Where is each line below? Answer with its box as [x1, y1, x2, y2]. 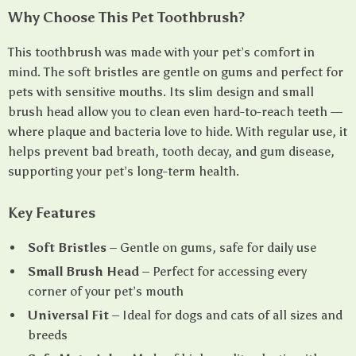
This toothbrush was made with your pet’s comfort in [8, 44, 315, 60]
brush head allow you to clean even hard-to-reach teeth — [8, 104, 342, 119]
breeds [28, 327, 68, 342]
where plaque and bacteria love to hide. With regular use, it [8, 124, 347, 139]
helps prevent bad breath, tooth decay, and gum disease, [8, 144, 335, 159]
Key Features [8, 204, 95, 222]
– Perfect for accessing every [139, 264, 307, 279]
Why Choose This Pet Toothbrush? [8, 9, 245, 26]
